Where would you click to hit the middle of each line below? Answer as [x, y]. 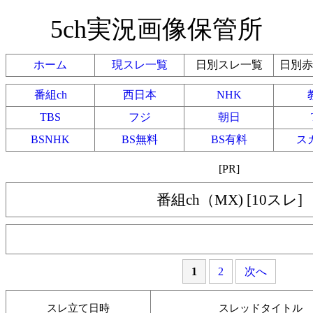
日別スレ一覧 [229, 65]
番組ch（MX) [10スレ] [229, 199]
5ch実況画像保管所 [156, 29]
